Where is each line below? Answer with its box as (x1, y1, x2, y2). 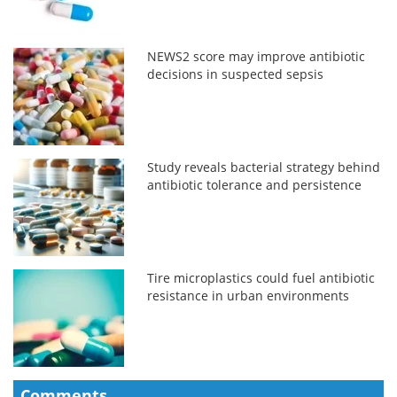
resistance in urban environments (147, 286, 350, 304)
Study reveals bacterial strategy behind (147, 158, 381, 175)
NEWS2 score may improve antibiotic (147, 47, 366, 65)
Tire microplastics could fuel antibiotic (147, 269, 376, 286)
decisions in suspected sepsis (147, 65, 324, 82)
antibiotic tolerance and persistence (147, 175, 362, 193)
